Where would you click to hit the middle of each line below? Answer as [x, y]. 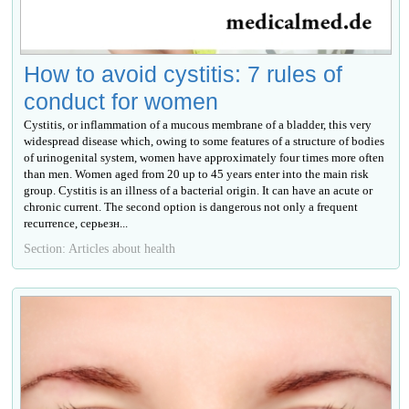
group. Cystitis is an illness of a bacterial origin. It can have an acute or [199, 191]
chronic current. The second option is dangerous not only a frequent [191, 207]
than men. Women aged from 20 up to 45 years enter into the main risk [197, 174]
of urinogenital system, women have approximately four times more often [204, 158]
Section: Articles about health [100, 249]
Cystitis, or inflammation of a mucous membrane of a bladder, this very [198, 125]
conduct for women [121, 102]
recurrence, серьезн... [76, 224]
